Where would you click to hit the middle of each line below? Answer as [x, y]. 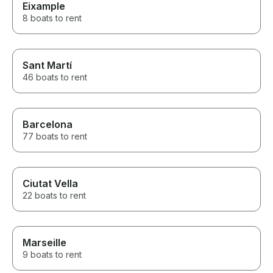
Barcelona [48, 125]
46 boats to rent [55, 77]
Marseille [44, 243]
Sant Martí [47, 66]
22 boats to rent [54, 196]
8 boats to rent [52, 18]
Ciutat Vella [50, 184]
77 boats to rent [55, 136]
